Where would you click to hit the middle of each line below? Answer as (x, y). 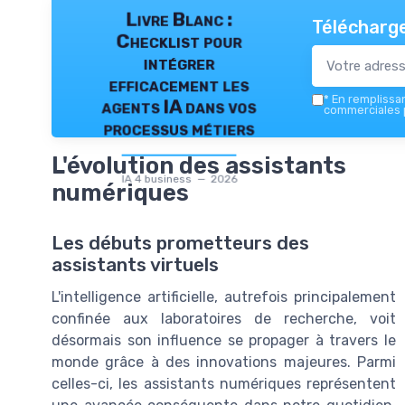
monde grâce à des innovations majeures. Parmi (224, 362)
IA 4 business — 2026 (179, 179)
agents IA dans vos (179, 107)
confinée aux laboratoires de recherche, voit (224, 318)
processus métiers (179, 129)
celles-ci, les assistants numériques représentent (224, 383)
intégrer (179, 63)
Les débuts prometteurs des (180, 243)
